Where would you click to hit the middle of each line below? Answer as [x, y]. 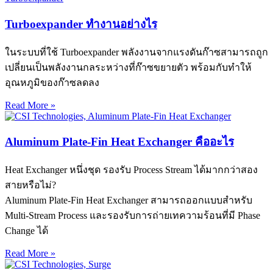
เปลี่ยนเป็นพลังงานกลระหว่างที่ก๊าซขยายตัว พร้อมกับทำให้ [128, 67]
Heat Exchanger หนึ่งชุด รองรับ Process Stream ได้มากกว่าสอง [131, 169]
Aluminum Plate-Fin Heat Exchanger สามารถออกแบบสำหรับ [129, 200]
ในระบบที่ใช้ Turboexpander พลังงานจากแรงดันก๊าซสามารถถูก [136, 52]
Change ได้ [27, 230]
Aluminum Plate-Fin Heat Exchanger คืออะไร [119, 142]
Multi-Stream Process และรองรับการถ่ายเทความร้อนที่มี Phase [133, 215]
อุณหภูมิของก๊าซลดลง [52, 82]
